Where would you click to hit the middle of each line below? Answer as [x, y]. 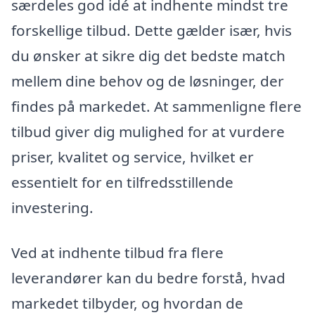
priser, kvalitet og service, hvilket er [133, 156]
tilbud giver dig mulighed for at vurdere [148, 131]
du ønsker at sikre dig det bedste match [148, 55]
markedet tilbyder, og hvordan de [127, 303]
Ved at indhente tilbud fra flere [117, 252]
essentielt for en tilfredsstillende [122, 182]
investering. [52, 207]
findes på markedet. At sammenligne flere [156, 106]
